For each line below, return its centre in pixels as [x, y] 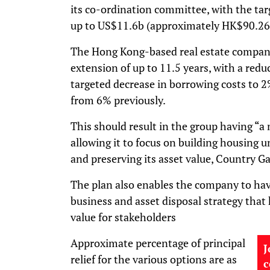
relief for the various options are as [154, 259]
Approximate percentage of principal [158, 243]
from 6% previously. [118, 100]
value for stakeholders [123, 217]
